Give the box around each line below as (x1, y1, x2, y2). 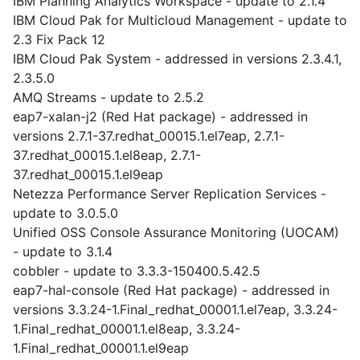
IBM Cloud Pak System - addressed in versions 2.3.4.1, (13, 51, 342, 67)
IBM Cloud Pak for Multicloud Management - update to (13, 12, 347, 28)
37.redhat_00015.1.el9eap (13, 166, 163, 182)
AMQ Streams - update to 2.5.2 (13, 89, 204, 105)
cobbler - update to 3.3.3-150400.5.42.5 (13, 263, 260, 279)
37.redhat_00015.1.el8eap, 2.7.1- (13, 147, 201, 163)
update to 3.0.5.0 (13, 205, 118, 221)
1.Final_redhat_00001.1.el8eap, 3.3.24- (13, 321, 240, 337)
